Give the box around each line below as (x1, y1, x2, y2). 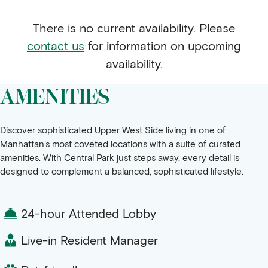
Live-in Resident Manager (21, 232, 158, 247)
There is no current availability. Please (33, 20, 235, 35)
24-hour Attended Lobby (21, 205, 156, 220)
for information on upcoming (84, 38, 241, 53)
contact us (27, 38, 84, 53)
